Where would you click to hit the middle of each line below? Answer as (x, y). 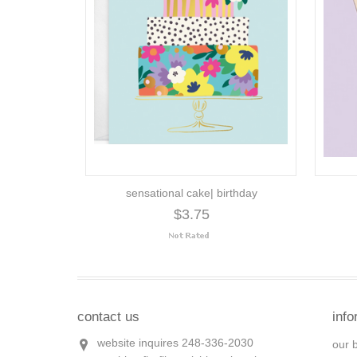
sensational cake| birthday (192, 193)
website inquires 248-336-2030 (175, 343)
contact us (108, 317)
